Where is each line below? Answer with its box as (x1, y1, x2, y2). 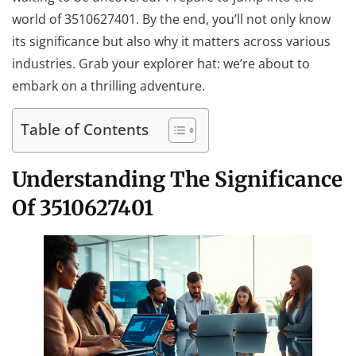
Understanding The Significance (12, 165, 342, 192)
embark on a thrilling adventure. (12, 76, 205, 95)
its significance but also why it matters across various (12, 32, 331, 50)
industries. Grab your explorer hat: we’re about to (12, 54, 310, 72)
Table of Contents (21, 118, 149, 141)
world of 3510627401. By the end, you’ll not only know (12, 10, 331, 28)
